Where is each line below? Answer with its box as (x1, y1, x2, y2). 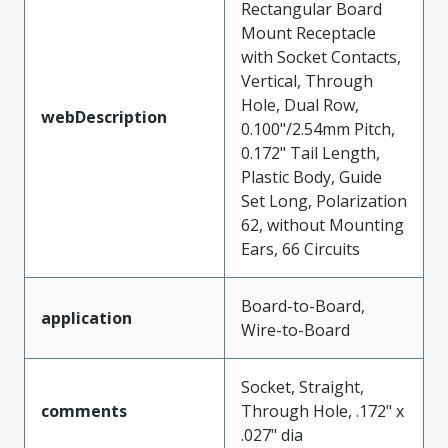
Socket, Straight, (241, 375, 364, 398)
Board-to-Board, (241, 294, 365, 317)
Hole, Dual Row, (241, 93, 359, 116)
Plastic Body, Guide (241, 165, 382, 188)
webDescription (41, 105, 167, 128)
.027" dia (241, 423, 303, 446)
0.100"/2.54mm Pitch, (241, 117, 395, 140)
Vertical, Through (241, 69, 373, 92)
